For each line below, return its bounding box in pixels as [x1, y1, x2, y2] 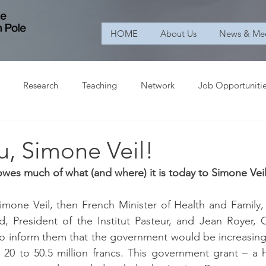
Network [141, 79, 175, 91]
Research [23, 79, 58, 91]
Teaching [82, 79, 117, 91]
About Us [160, 28, 197, 39]
